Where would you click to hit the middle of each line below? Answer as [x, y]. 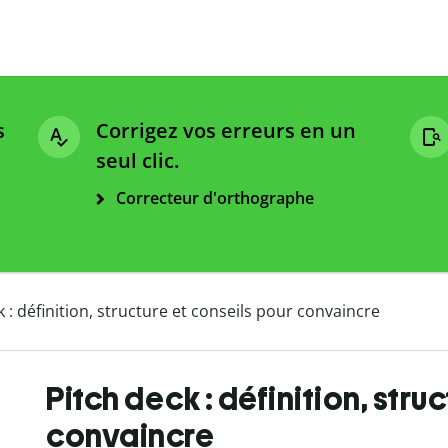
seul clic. [137, 161]
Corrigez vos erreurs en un [226, 131]
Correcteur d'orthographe [215, 198]
